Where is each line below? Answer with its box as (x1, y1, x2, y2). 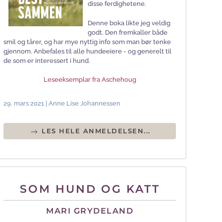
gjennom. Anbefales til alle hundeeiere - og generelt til (3, 48, 171, 55)
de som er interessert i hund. (3, 57, 90, 65)
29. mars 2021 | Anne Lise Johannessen (3, 100, 120, 108)
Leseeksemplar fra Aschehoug (43, 76, 136, 84)
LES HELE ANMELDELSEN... (39, 127, 151, 135)
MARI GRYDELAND (46, 206, 133, 216)
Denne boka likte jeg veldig (88, 19, 170, 27)
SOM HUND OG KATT (19, 182, 160, 196)
